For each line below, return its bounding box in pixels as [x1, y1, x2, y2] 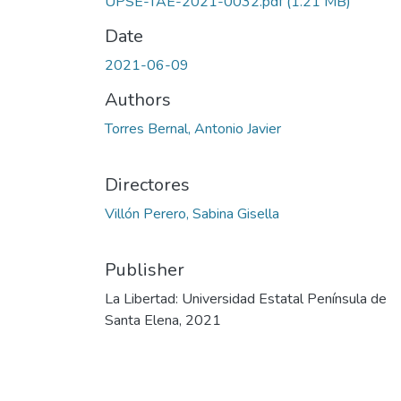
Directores [105, 173, 190, 198]
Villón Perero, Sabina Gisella [105, 204, 279, 225]
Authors [105, 88, 171, 113]
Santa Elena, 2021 [105, 311, 221, 331]
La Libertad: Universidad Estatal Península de [105, 289, 387, 310]
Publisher [105, 258, 184, 283]
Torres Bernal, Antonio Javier [105, 119, 281, 140]
